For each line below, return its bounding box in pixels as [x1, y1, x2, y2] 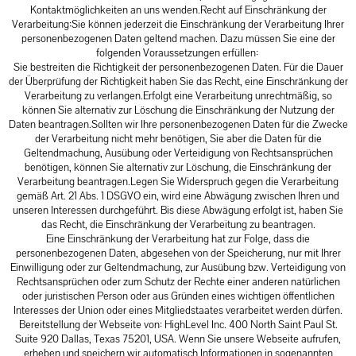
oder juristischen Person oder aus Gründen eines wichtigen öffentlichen [21, 288, 335, 304]
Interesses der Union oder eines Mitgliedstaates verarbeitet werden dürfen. [14, 303, 342, 318]
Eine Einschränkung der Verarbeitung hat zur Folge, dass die [46, 231, 310, 246]
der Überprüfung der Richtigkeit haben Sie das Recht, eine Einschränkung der [8, 74, 348, 89]
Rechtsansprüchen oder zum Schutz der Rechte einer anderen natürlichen [16, 274, 340, 289]
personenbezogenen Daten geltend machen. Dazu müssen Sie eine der [21, 31, 335, 46]
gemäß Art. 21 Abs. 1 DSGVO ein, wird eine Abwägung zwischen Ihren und [17, 188, 339, 203]
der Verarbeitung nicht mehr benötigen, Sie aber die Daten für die [34, 131, 322, 146]
